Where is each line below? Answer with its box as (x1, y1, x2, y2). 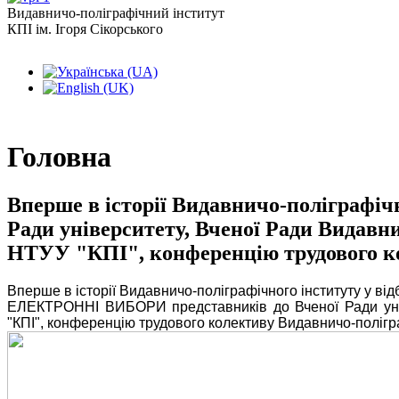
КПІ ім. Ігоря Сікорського (7, 21, 163, 37)
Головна (7, 141, 111, 174)
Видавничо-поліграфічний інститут (7, 5, 228, 21)
